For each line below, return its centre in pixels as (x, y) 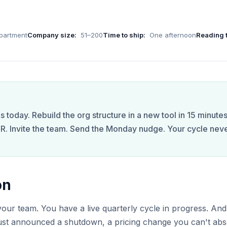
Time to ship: (124, 35)
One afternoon (173, 35)
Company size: (52, 35)
